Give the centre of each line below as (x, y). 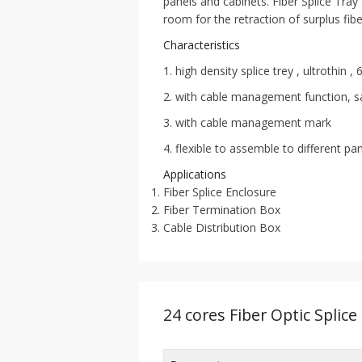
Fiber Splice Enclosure (220, 192)
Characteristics (202, 45)
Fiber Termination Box (222, 210)
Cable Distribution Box (222, 228)
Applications (195, 175)
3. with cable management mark (247, 123)
